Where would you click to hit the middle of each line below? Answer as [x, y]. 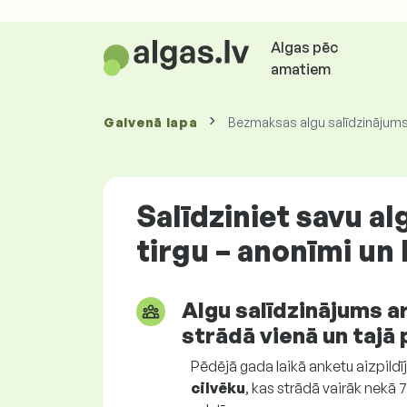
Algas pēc [304, 47]
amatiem [300, 69]
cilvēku [218, 388]
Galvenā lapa [151, 122]
